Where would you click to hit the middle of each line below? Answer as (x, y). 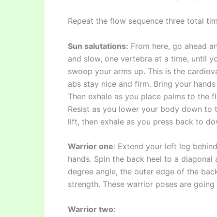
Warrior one (91, 147)
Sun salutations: (98, 46)
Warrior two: (92, 209)
